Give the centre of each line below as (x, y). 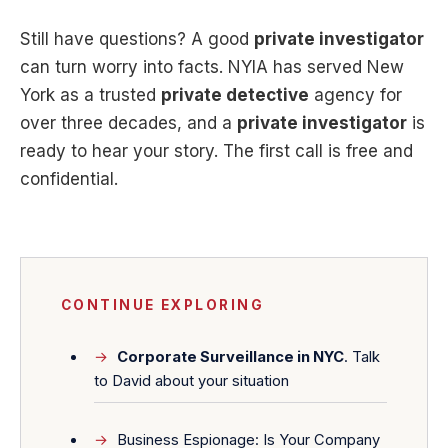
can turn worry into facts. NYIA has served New (212, 67)
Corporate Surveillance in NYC (231, 356)
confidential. (69, 179)
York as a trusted (90, 95)
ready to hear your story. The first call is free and (216, 151)
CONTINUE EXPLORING (163, 305)
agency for (355, 95)
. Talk (362, 356)
